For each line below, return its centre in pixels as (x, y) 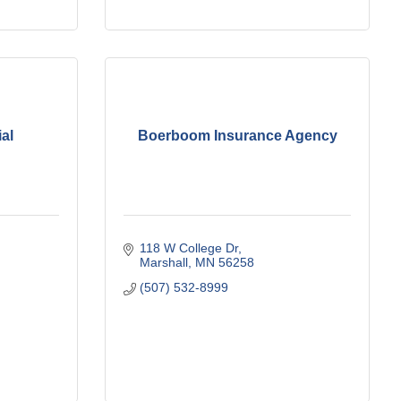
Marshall (163, 262)
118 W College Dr (188, 247)
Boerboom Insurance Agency (237, 136)
